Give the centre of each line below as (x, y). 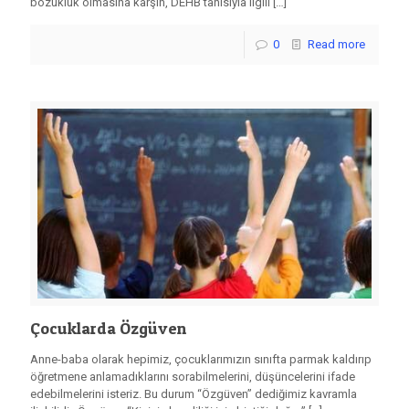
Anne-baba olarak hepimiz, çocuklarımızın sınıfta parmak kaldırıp (201, 360)
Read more (336, 45)
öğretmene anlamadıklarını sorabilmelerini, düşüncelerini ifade (193, 377)
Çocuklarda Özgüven (108, 329)
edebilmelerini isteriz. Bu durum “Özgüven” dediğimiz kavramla (194, 394)
